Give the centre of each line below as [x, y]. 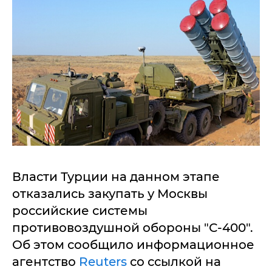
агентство [46, 262]
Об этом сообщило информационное [133, 245]
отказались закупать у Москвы [110, 194]
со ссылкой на [175, 262]
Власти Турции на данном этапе [116, 177]
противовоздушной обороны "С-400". [133, 228]
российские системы [80, 211]
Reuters [104, 262]
